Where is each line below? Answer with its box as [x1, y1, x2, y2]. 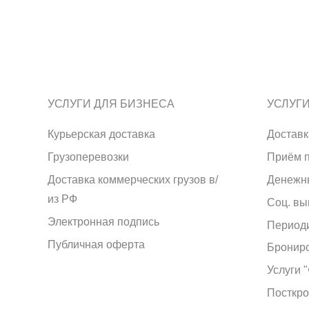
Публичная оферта [48, 238, 145, 250]
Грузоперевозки [48, 151, 129, 163]
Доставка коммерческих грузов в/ [48, 173, 218, 186]
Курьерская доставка [48, 128, 155, 141]
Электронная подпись [48, 215, 159, 228]
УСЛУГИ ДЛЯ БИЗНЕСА [48, 98, 175, 110]
